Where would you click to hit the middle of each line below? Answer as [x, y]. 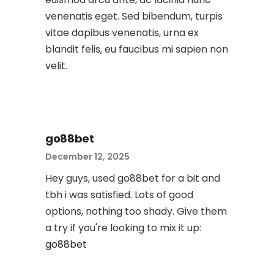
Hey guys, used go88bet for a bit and [133, 178]
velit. [56, 66]
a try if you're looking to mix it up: [123, 228]
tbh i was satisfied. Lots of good [119, 195]
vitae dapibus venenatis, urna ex [122, 33]
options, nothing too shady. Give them [136, 211]
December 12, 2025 [87, 157]
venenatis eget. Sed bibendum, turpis [134, 16]
